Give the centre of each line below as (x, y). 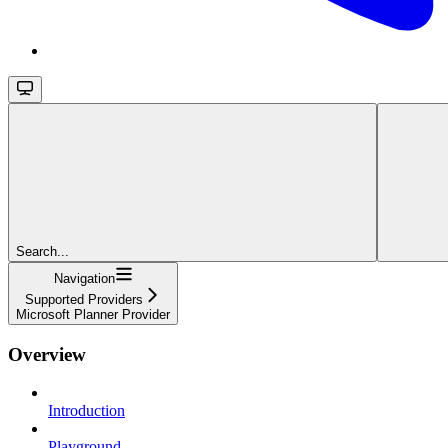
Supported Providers (84, 299)
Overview (47, 354)
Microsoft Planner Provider (93, 314)
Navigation (84, 278)
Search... (42, 251)
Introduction (86, 411)
